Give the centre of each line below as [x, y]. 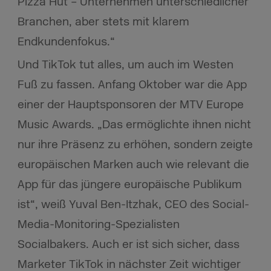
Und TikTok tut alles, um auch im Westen [125, 65]
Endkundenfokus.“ [66, 42]
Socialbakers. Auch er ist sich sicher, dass [128, 245]
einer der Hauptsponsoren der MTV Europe [130, 105]
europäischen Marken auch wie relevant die [133, 165]
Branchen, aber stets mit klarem [103, 22]
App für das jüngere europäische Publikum [129, 185]
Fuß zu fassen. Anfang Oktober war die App [132, 85]
